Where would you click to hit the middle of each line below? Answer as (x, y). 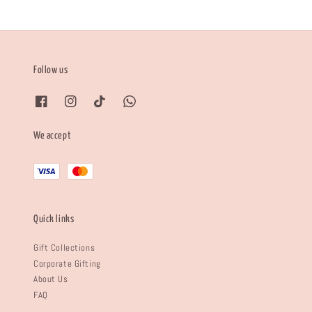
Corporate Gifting (67, 263)
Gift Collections (64, 247)
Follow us (50, 70)
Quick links (54, 219)
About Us (50, 279)
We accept (52, 136)
